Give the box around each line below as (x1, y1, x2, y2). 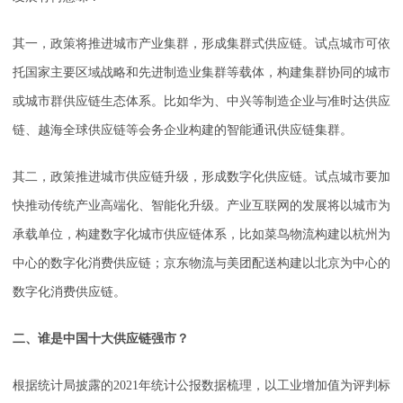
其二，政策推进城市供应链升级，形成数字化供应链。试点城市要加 (13, 170, 390, 184)
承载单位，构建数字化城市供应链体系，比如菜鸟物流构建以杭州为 (13, 228, 390, 242)
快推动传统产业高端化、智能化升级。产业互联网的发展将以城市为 (13, 199, 390, 213)
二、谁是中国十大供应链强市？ (13, 332, 189, 346)
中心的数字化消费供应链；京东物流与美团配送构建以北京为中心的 (13, 256, 390, 271)
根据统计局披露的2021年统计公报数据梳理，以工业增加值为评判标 (13, 379, 390, 393)
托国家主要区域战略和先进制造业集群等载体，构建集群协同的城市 (13, 66, 390, 80)
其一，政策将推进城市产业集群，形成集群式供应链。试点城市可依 (13, 37, 390, 51)
